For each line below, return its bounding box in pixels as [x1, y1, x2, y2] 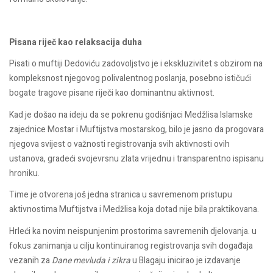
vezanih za [9, 253, 52, 267]
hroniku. [9, 166, 40, 180]
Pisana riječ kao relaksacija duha [9, 35, 142, 49]
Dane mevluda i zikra [52, 253, 130, 267]
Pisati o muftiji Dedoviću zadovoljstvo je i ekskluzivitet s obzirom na [9, 57, 263, 71]
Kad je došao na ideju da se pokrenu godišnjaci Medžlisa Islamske [9, 108, 253, 121]
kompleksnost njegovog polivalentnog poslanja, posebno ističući [9, 72, 251, 85]
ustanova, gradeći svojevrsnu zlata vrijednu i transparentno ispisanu [9, 152, 264, 165]
